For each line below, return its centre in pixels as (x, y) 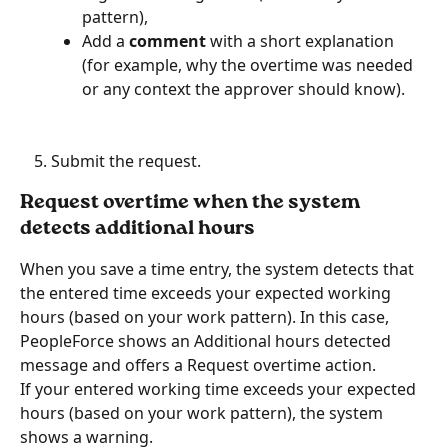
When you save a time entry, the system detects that (219, 268)
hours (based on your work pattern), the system (203, 412)
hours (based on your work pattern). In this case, (206, 316)
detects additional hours (137, 228)
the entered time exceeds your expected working (207, 292)
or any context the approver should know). (243, 89)
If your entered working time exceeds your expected (220, 388)
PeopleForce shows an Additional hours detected (207, 340)
